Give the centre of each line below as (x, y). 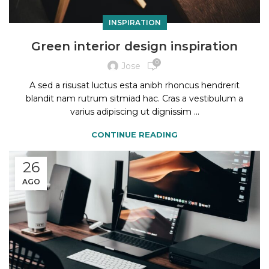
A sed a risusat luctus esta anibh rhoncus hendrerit (134, 85)
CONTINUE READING (134, 134)
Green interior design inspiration (134, 46)
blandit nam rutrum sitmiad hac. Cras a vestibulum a (134, 98)
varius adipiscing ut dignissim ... (134, 111)
